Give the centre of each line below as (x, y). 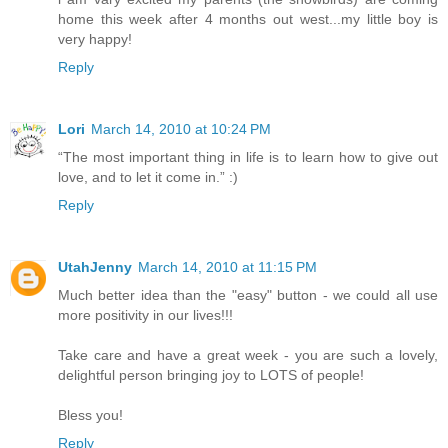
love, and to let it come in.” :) (148, 176)
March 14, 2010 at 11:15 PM (227, 266)
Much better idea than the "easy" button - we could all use (248, 294)
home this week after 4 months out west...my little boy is (248, 18)
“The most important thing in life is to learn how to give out (248, 156)
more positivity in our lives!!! (145, 314)
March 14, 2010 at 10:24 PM (181, 128)
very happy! (95, 38)
